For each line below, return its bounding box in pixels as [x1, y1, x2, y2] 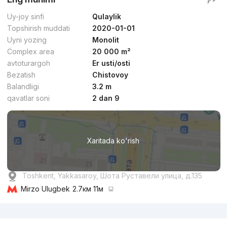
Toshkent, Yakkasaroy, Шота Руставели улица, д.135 [22, 171, 202, 180]
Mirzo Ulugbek [20, 184, 70, 194]
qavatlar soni [7, 94, 50, 103]
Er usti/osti [92, 59, 131, 68]
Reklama [2, 203, 23, 209]
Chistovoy [92, 70, 129, 80]
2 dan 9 [92, 94, 120, 103]
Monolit [92, 35, 120, 45]
